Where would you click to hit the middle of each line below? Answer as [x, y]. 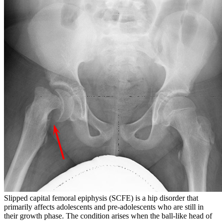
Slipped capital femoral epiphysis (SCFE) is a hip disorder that [101, 198]
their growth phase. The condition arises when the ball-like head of [108, 216]
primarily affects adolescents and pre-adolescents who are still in [104, 207]
